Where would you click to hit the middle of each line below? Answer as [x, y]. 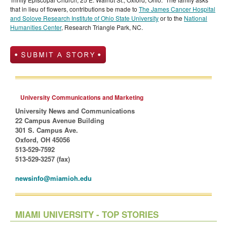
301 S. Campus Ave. [47, 130]
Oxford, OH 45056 [43, 140]
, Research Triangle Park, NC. [102, 27]
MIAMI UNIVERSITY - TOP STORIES [87, 215]
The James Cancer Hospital [177, 9]
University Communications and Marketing [82, 98]
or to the [171, 18]
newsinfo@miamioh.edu [53, 178]
